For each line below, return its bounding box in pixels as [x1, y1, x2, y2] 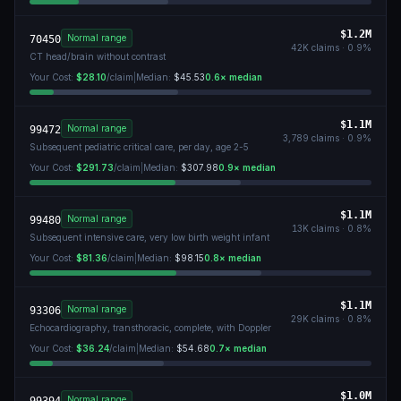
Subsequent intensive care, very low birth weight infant [30, 232, 269, 243]
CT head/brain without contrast [30, 51, 166, 62]
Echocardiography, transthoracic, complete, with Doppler [30, 322, 271, 333]
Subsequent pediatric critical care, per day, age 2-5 [30, 141, 249, 152]
